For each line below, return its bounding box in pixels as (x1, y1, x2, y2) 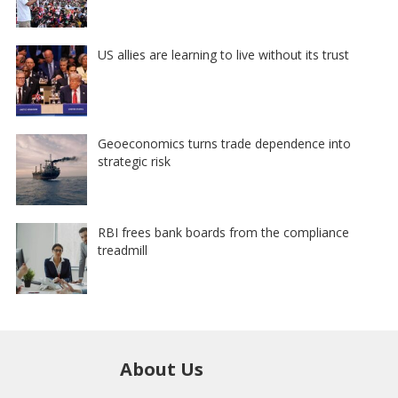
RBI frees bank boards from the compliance (97, 223, 349, 241)
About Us (119, 356, 203, 381)
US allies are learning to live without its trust (97, 45, 349, 63)
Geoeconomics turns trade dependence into (97, 134, 351, 152)
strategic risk (97, 152, 171, 170)
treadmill (97, 241, 147, 259)
